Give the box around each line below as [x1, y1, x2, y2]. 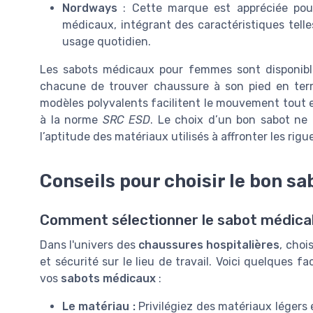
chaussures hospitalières [138, 238, 280, 252]
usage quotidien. [62, 34, 151, 48]
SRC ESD [102, 112, 151, 126]
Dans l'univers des [40, 238, 139, 252]
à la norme [40, 112, 103, 126]
